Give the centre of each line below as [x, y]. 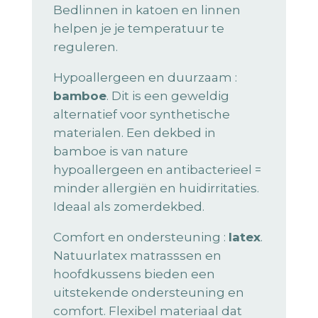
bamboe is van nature [120, 152]
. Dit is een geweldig [168, 96]
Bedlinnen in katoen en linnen [147, 10]
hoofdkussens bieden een [134, 274]
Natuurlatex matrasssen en [137, 256]
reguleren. [85, 47]
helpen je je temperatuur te [138, 29]
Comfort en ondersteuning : [141, 237]
